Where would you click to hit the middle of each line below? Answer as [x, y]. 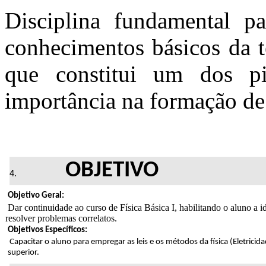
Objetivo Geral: [36, 195]
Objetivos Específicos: [47, 230]
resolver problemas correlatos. [61, 218]
